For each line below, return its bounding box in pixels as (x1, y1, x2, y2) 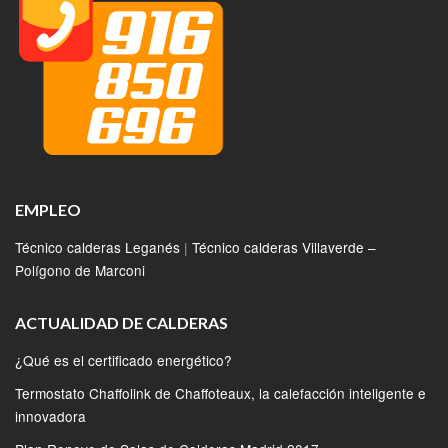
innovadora (15, 405, 86, 426)
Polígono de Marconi (15, 259, 145, 280)
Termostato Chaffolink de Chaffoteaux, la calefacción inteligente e (15, 382, 426, 403)
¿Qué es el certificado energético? (15, 349, 232, 370)
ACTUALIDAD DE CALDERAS (15, 312, 228, 332)
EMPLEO (15, 199, 81, 219)
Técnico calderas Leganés (15, 236, 180, 257)
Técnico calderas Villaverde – (192, 236, 376, 257)
